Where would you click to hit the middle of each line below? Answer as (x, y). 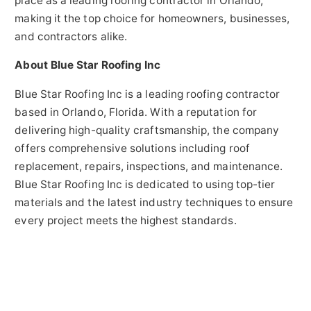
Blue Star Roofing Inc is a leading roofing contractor (148, 94)
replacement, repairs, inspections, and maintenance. (149, 166)
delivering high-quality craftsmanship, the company (147, 130)
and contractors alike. (71, 36)
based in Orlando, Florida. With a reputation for (136, 112)
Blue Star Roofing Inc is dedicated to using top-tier (145, 184)
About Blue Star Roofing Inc (88, 65)
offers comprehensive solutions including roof (132, 148)
